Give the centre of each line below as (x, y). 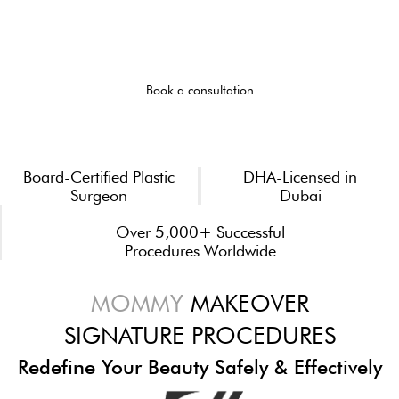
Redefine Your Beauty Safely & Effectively (199, 367)
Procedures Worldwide (200, 251)
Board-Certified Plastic (99, 177)
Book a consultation (199, 90)
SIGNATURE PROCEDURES (199, 336)
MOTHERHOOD (199, 20)
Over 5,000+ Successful (200, 232)
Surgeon (99, 196)
